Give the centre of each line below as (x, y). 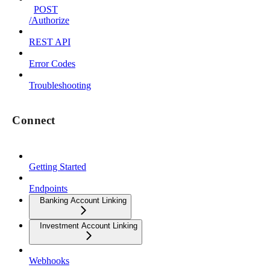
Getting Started (58, 167)
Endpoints (48, 189)
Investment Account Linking (89, 226)
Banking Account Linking (83, 201)
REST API (50, 42)
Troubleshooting (60, 85)
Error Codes (52, 63)
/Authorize (49, 20)
